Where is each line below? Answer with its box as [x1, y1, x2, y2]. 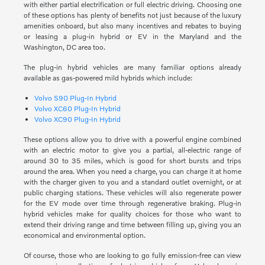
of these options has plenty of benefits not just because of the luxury [23, 11, 242, 20]
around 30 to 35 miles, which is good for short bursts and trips [23, 156, 242, 166]
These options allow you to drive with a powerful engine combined [23, 135, 242, 144]
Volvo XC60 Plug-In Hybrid [34, 104, 121, 114]
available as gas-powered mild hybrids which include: [23, 73, 193, 83]
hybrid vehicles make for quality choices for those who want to [23, 209, 242, 219]
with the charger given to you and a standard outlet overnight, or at [23, 177, 242, 187]
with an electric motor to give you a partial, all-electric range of [23, 146, 242, 155]
